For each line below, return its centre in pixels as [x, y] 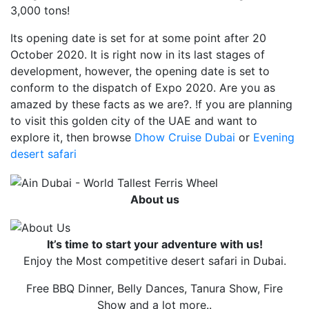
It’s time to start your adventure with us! [154, 245]
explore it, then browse [72, 137]
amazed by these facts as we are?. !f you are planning [151, 104]
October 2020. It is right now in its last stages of [138, 54]
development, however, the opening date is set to [140, 71]
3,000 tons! [40, 10]
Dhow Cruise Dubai [185, 137]
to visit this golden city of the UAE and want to [134, 121]
